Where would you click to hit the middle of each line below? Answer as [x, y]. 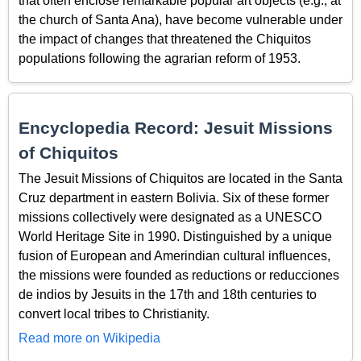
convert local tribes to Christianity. [114, 313]
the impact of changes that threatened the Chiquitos [165, 39]
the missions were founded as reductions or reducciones [179, 275]
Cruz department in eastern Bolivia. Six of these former [174, 197]
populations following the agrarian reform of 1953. [160, 59]
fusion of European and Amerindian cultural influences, [174, 255]
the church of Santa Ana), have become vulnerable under [180, 20]
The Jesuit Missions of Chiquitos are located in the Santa [180, 178]
